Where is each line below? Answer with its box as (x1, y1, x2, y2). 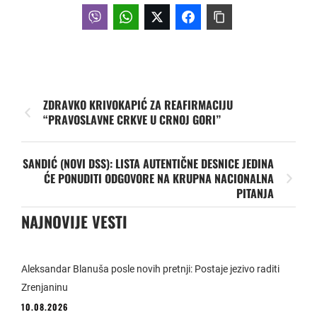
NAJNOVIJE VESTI (21, 209, 127, 233)
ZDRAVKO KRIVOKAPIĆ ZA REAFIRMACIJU (43, 96, 233, 113)
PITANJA (236, 184, 274, 202)
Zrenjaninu (21, 281, 68, 293)
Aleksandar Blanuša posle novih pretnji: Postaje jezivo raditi (21, 263, 279, 275)
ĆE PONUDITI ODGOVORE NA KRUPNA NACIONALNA (44, 169, 274, 187)
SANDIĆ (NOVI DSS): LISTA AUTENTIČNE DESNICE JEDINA (23, 154, 274, 172)
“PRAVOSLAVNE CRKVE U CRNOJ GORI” (43, 110, 221, 128)
